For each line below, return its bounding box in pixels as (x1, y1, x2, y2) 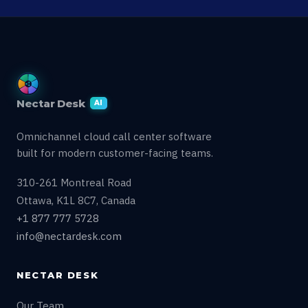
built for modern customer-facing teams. (16, 146, 213, 159)
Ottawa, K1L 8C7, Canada (16, 194, 135, 207)
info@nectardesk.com (16, 230, 122, 243)
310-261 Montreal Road (16, 176, 131, 189)
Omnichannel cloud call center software (16, 130, 212, 143)
